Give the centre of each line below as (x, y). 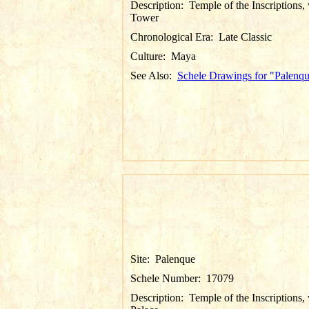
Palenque (175, 259)
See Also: (154, 76)
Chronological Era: (175, 37)
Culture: (151, 56)
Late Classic (245, 37)
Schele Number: (168, 278)
